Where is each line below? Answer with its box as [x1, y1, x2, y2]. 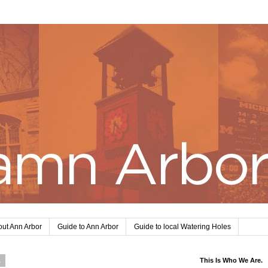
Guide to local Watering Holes [134, 223, 231, 232]
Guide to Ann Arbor [57, 223, 118, 232]
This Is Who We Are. [200, 257, 263, 264]
